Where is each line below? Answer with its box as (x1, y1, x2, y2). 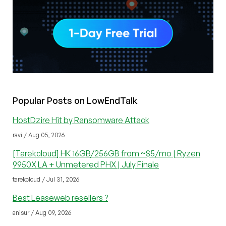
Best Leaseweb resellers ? (13, 193, 108, 203)
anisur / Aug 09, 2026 (13, 209, 71, 217)
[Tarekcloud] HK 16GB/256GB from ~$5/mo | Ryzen (13, 148, 200, 159)
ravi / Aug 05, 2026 (13, 131, 65, 139)
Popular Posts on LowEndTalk (13, 95, 138, 106)
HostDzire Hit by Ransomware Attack (13, 115, 149, 126)
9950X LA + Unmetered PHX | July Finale (13, 159, 159, 170)
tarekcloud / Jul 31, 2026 (13, 176, 79, 184)
